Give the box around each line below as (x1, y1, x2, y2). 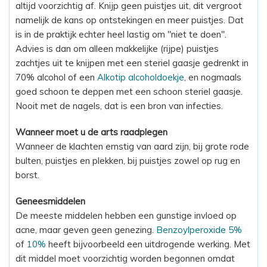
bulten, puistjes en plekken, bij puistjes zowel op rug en (15, 154, 240, 166)
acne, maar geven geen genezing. (15, 223, 156, 235)
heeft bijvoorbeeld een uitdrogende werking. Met (46, 238, 250, 250)
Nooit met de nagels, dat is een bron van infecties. (15, 100, 223, 111)
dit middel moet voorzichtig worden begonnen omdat (15, 252, 235, 264)
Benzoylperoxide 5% (156, 223, 242, 235)
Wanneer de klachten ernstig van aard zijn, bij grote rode (15, 140, 249, 152)
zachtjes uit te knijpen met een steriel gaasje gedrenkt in (15, 57, 249, 69)
